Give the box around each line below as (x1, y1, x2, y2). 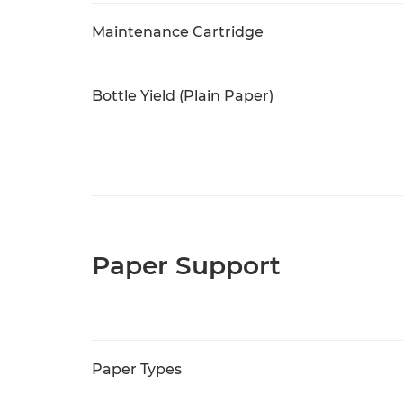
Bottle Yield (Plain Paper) (92, 87, 273, 104)
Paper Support (92, 250, 281, 281)
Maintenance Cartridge (92, 23, 264, 40)
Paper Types (92, 361, 182, 378)
